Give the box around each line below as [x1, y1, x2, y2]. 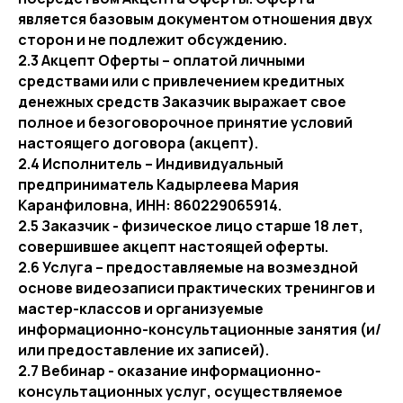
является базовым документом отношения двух [18, 9, 372, 29]
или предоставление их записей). [18, 340, 269, 360]
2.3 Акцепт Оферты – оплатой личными [18, 50, 305, 70]
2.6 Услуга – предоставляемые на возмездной [18, 257, 358, 277]
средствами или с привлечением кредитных [18, 71, 345, 91]
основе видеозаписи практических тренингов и [18, 278, 375, 298]
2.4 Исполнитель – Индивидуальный [18, 154, 283, 174]
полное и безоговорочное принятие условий [18, 112, 353, 132]
